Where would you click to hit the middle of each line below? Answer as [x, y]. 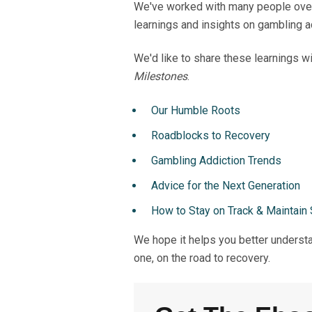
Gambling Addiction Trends [216, 160]
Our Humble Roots [196, 110]
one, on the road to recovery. [203, 258]
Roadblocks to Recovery [211, 135]
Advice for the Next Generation [226, 185]
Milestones [161, 77]
